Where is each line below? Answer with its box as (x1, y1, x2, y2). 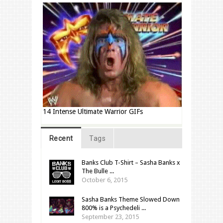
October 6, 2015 (82, 176, 127, 184)
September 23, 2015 (82, 213, 139, 221)
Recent (49, 134, 73, 143)
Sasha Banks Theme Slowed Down (82, 196, 180, 204)
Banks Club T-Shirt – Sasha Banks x (82, 159, 180, 167)
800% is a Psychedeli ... (82, 204, 146, 212)
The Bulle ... (82, 167, 114, 175)
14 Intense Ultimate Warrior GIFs (43, 108, 143, 116)
